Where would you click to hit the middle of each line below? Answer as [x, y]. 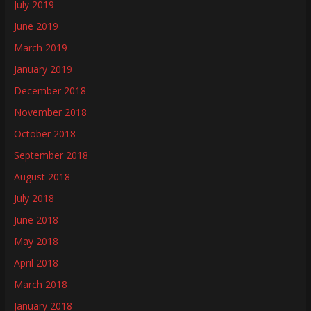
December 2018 [50, 90]
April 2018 [36, 262]
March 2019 [40, 47]
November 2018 [50, 112]
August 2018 [42, 176]
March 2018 [40, 284]
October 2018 [44, 133]
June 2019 [36, 26]
